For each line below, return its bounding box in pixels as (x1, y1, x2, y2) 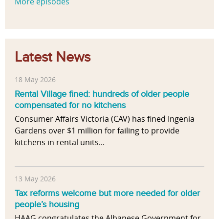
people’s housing (15, 199, 79, 210)
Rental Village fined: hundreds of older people (15, 88, 189, 100)
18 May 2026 (15, 75, 56, 84)
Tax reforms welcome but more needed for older (15, 188, 200, 199)
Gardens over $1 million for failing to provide (15, 125, 179, 136)
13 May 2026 (15, 174, 56, 183)
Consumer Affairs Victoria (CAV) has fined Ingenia (15, 113, 195, 124)
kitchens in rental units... (15, 137, 105, 148)
